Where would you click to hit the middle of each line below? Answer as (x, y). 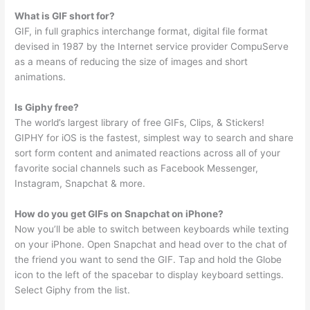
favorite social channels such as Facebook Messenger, (137, 168)
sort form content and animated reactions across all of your (148, 153)
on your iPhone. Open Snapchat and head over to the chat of (151, 244)
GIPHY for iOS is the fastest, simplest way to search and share (154, 137)
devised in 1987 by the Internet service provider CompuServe (152, 46)
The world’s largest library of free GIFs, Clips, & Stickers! (140, 122)
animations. (40, 76)
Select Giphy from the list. (73, 290)
